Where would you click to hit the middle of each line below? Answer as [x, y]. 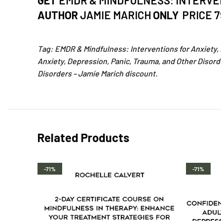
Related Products [83, 138]
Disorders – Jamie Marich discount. [97, 74]
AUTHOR [59, 15]
